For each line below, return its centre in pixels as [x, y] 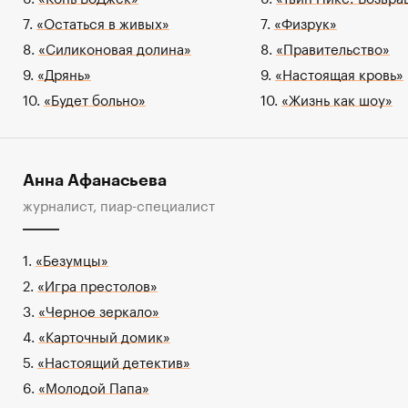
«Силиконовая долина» [114, 47]
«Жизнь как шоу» [337, 98]
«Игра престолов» [97, 284]
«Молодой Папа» [93, 386]
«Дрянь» [64, 72]
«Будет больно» [94, 98]
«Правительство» [332, 47]
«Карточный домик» [104, 335]
